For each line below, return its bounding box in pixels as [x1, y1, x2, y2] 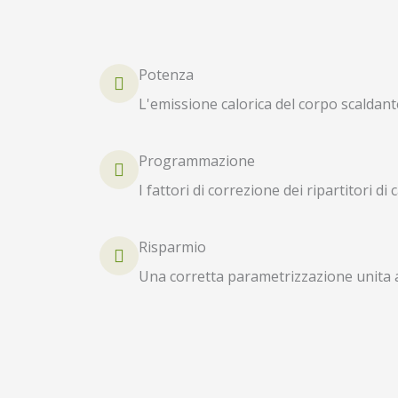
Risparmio [139, 237, 206, 257]
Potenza [139, 65, 194, 84]
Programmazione [139, 151, 255, 171]
